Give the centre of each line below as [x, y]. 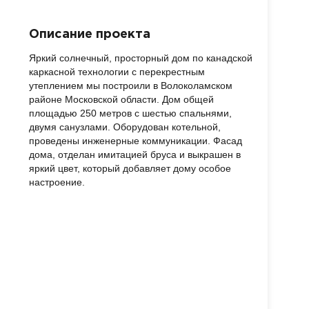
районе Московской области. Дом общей [121, 100]
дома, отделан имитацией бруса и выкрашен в [135, 155]
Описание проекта [90, 34]
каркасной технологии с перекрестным [117, 72]
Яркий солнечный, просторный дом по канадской [141, 58]
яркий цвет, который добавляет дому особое [130, 169]
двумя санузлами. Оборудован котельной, [125, 127]
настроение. [57, 182]
